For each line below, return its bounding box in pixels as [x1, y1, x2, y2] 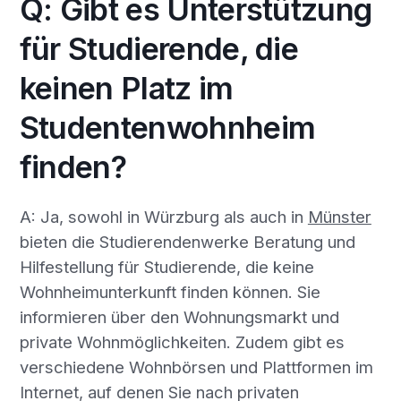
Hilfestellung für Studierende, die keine [19, 256, 314, 277]
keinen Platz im [19, 70, 234, 107]
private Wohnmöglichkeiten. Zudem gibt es [19, 331, 345, 352]
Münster [307, 206, 371, 226]
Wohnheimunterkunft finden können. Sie [19, 281, 320, 302]
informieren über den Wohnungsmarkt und [19, 306, 339, 327]
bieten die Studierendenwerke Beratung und [19, 231, 355, 252]
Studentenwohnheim [19, 109, 316, 147]
